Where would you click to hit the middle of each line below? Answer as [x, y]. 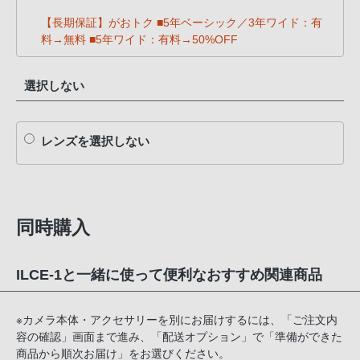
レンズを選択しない [95, 142]
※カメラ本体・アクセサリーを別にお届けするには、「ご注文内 [177, 320]
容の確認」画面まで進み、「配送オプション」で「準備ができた [179, 337]
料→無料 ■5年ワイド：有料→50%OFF [139, 40]
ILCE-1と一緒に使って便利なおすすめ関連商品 [169, 274]
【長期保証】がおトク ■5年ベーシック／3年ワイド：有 [182, 23]
